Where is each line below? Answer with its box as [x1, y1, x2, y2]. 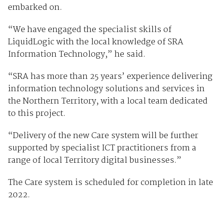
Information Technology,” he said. [7, 47, 146, 61]
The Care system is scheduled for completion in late [7, 176, 213, 189]
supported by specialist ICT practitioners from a [7, 141, 196, 155]
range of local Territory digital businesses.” [7, 153, 182, 167]
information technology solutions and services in [7, 82, 205, 96]
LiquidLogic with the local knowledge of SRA [7, 35, 184, 49]
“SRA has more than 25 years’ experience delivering [7, 70, 213, 83]
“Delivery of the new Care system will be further [7, 129, 198, 143]
